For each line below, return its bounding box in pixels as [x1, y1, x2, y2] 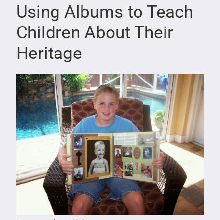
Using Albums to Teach [16, 2, 193, 23]
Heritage [16, 43, 82, 64]
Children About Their [16, 23, 173, 43]
